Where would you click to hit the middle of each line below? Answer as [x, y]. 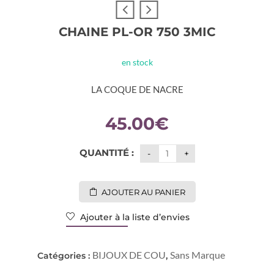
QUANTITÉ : [106, 153]
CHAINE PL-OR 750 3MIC [137, 32]
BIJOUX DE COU [129, 255]
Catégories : [65, 256]
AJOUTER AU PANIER [143, 192]
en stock [137, 62]
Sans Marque [197, 255]
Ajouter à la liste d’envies [134, 217]
